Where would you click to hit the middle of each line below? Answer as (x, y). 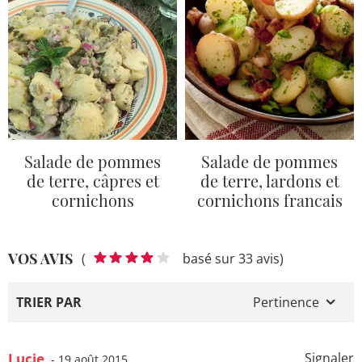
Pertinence (286, 302)
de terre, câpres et (93, 180)
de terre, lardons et (269, 180)
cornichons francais (269, 200)
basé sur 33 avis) (228, 259)
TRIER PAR (49, 302)
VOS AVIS (41, 259)
